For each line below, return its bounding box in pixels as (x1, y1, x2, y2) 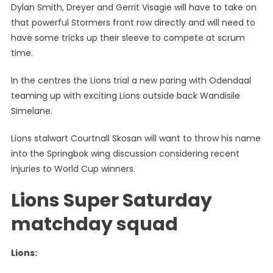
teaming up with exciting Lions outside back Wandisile (10, 90, 240, 102)
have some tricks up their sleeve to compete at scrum (10, 32, 245, 44)
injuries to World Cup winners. (10, 163, 135, 175)
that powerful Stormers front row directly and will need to (10, 16, 255, 29)
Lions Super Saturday (10, 188, 212, 213)
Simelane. (10, 105, 52, 117)
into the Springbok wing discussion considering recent (10, 147, 239, 160)
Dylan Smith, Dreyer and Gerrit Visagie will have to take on (10, 1, 257, 13)
